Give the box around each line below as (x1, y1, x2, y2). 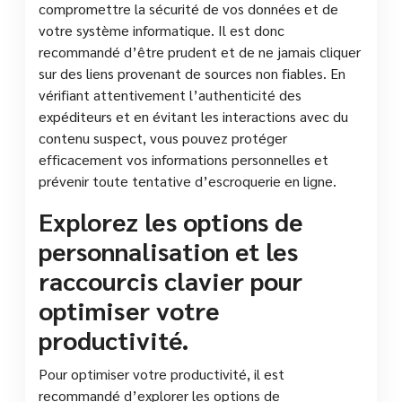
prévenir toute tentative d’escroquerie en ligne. (39, 170, 336, 190)
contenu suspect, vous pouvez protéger (39, 127, 287, 147)
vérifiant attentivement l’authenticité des (39, 84, 301, 104)
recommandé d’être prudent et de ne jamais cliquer (39, 41, 361, 61)
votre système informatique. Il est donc (39, 20, 284, 39)
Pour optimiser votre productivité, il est (39, 363, 284, 383)
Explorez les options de (39, 204, 302, 237)
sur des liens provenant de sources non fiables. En (39, 63, 345, 83)
